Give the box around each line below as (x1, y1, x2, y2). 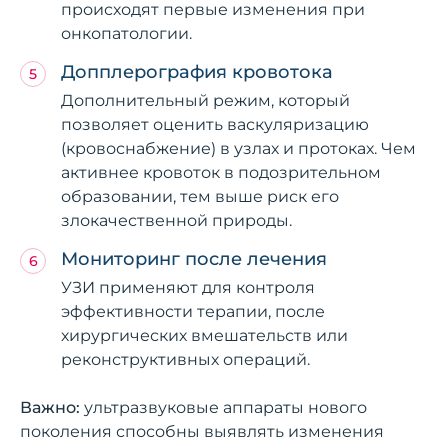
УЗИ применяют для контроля (61, 277, 315, 297)
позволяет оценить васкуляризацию (61, 114, 369, 134)
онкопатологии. (61, 23, 192, 43)
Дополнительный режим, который (61, 90, 350, 110)
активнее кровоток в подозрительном (61, 162, 381, 182)
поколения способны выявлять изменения (20, 421, 384, 441)
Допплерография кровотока (61, 60, 333, 83)
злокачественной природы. (61, 210, 292, 230)
